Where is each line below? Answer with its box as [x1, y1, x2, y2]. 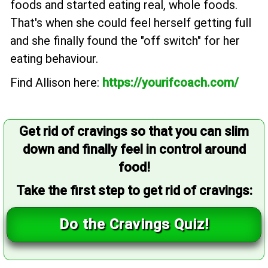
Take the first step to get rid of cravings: [16, 183, 252, 199]
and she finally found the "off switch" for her [10, 33, 240, 48]
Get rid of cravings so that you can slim [19, 124, 249, 139]
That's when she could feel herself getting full [10, 16, 251, 30]
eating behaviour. [10, 51, 98, 66]
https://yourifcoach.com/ [102, 75, 239, 90]
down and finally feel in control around [22, 142, 246, 157]
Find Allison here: [10, 75, 102, 90]
